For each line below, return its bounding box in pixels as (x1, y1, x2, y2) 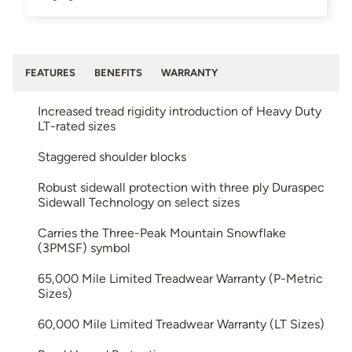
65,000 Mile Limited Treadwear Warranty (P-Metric (38, 271, 323, 287)
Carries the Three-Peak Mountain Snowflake (38, 225, 286, 241)
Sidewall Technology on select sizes (38, 195, 240, 211)
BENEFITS (94, 67, 142, 79)
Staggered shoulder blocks (38, 149, 186, 165)
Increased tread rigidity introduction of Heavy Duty (38, 104, 321, 119)
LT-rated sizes (38, 119, 115, 134)
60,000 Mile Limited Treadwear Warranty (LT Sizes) (38, 317, 324, 332)
